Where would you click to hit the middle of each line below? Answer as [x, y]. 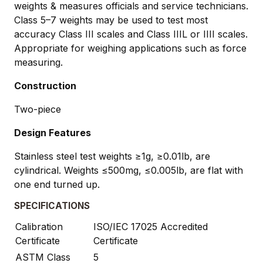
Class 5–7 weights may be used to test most [111, 20]
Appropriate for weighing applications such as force [130, 48]
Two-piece [38, 109]
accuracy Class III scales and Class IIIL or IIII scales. [131, 34]
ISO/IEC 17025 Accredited [151, 227]
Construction [45, 86]
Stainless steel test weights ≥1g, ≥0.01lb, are [112, 156]
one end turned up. [57, 185]
